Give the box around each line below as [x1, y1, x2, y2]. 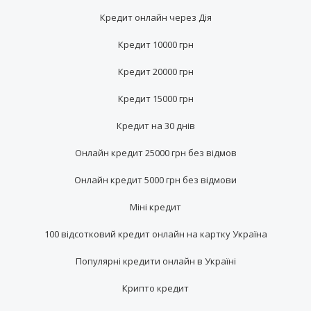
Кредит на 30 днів [116, 119, 195, 132]
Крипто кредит [122, 281, 189, 294]
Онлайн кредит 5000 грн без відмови [74, 173, 237, 186]
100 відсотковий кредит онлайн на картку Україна [44, 227, 267, 240]
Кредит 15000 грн [117, 92, 194, 105]
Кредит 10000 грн [117, 37, 194, 51]
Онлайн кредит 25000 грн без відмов [74, 146, 237, 159]
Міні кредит [130, 200, 181, 213]
